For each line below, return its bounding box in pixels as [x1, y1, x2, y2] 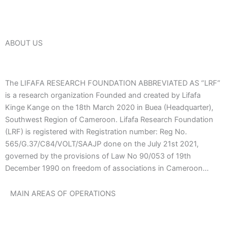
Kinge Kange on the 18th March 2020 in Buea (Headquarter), [5, 103, 213, 112]
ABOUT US [5, 39, 43, 48]
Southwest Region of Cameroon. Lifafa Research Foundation [5, 115, 213, 125]
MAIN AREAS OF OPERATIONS [10, 189, 116, 199]
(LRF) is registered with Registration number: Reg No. [5, 127, 187, 137]
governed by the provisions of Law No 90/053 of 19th [5, 152, 191, 161]
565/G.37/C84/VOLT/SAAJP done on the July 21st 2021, [5, 139, 199, 149]
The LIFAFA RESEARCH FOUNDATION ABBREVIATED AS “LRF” [5, 79, 220, 88]
